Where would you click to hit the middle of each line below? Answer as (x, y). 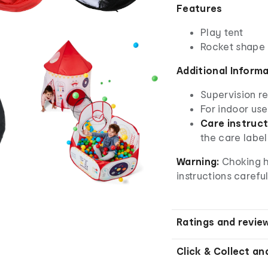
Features (200, 8)
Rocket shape (233, 46)
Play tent (222, 32)
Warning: (198, 161)
